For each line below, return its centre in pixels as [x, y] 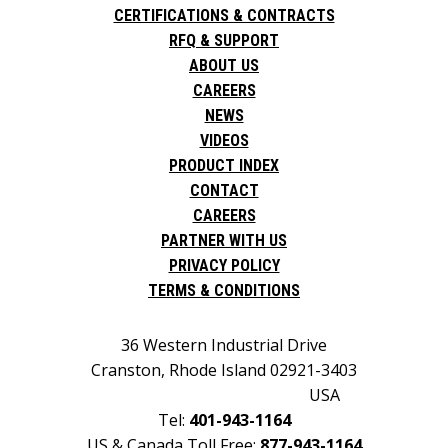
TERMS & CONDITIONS [224, 291]
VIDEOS [224, 141]
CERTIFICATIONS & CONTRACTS [224, 16]
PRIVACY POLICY [224, 266]
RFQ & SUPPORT [224, 41]
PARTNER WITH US [224, 241]
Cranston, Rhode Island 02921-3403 [224, 370]
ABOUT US [224, 66]
